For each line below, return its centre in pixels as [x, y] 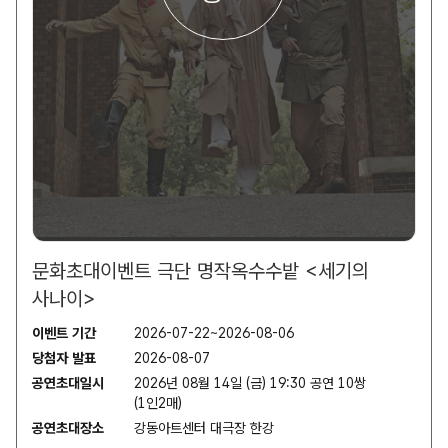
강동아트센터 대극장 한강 [204, 427]
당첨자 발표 [64, 357]
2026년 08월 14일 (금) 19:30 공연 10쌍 [250, 382]
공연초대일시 [68, 382]
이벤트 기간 [64, 332]
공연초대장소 [68, 427]
